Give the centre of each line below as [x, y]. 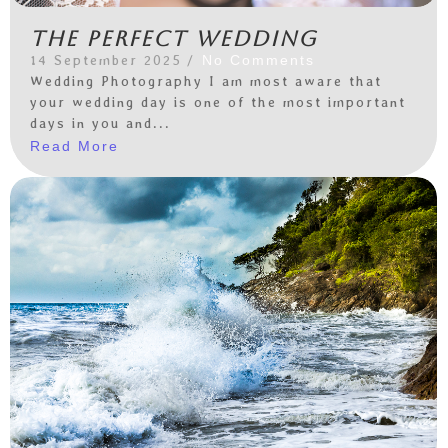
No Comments [258, 60]
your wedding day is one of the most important [218, 102]
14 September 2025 [106, 60]
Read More [74, 145]
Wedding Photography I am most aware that [206, 81]
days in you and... [100, 123]
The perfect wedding [173, 39]
